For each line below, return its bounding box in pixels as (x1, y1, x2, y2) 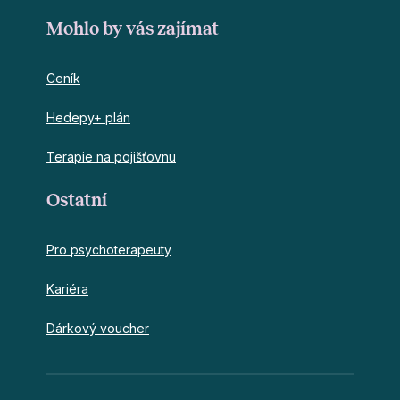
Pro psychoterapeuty (46, 241, 171, 257)
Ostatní (46, 189, 107, 210)
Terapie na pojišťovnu (46, 148, 176, 164)
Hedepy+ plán (46, 109, 130, 125)
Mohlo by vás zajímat (46, 18, 219, 38)
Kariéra (46, 280, 88, 296)
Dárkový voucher (46, 320, 149, 336)
